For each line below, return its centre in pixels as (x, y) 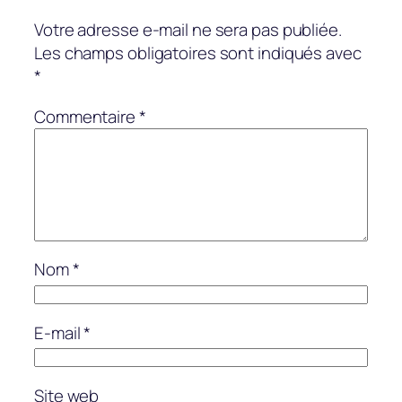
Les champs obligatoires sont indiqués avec (198, 53)
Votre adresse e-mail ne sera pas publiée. (188, 30)
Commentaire (87, 116)
